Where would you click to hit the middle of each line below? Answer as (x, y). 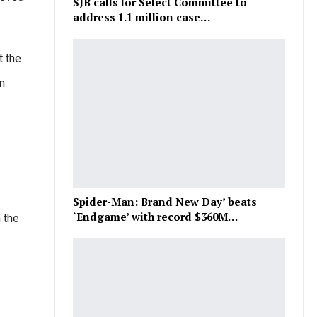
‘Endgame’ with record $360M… (156, 217)
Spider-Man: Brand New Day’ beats (165, 202)
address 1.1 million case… (142, 17)
